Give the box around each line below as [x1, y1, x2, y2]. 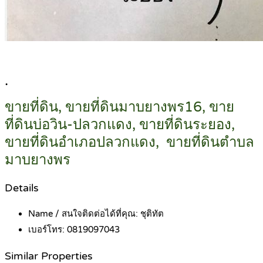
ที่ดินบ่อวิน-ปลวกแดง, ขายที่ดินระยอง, [5, 116, 235, 134]
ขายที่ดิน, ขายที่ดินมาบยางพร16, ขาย [5, 99, 234, 116]
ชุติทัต [140, 208, 164, 220]
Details [5, 181, 39, 194]
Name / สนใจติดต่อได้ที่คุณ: [28, 208, 140, 220]
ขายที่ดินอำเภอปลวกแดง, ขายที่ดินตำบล [5, 134, 254, 151]
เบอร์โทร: [28, 224, 67, 235]
